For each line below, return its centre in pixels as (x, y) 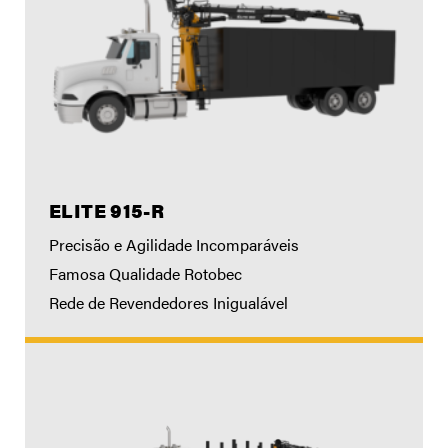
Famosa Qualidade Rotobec (145, 273)
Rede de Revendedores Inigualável (168, 303)
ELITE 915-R (107, 211)
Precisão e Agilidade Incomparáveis (174, 244)
